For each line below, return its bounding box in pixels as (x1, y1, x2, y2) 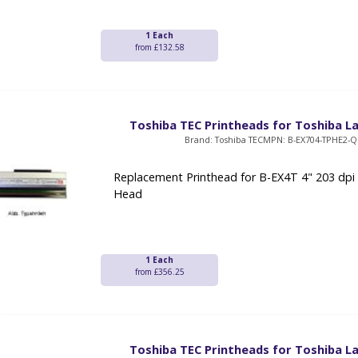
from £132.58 (134, 42, 185, 54)
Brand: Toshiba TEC (184, 133, 263, 146)
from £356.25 (134, 266, 185, 278)
